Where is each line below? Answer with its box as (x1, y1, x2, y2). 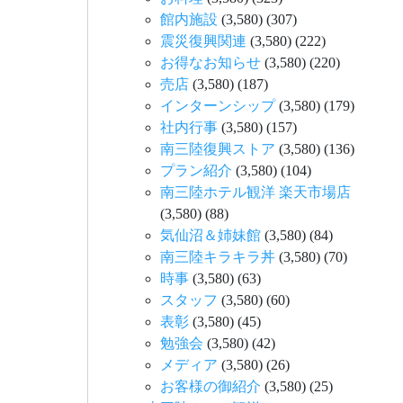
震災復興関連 (160, 32, 246, 49)
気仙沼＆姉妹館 (160, 227, 261, 243)
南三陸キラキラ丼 (160, 248, 275, 264)
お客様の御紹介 (160, 378, 261, 394)
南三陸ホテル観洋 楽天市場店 (160, 184, 351, 200)
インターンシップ (160, 97, 275, 113)
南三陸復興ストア (160, 140, 275, 157)
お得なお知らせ (160, 54, 261, 70)
